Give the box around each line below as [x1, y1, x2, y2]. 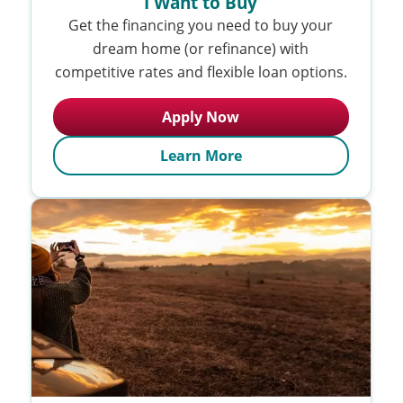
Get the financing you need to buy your [68, 14, 334, 34]
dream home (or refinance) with [93, 38, 309, 58]
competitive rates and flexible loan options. [54, 61, 347, 81]
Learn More [159, 145, 242, 166]
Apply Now [162, 106, 240, 127]
